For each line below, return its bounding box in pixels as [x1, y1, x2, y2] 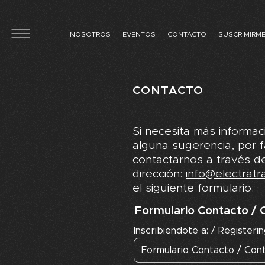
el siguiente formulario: [132, 183, 254, 194]
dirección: [132, 169, 186, 180]
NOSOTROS [70, 31, 111, 38]
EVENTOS [122, 31, 156, 38]
